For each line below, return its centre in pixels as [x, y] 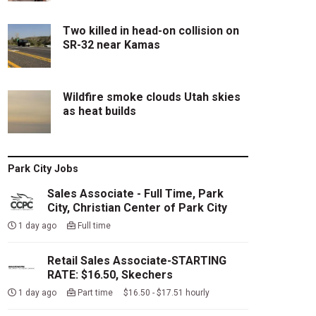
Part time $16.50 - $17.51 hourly [142, 293]
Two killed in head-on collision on [151, 31]
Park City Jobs [43, 169]
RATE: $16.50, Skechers [110, 275]
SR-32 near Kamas [112, 45]
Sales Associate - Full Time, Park [135, 194]
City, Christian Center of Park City [137, 208]
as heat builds [100, 111]
